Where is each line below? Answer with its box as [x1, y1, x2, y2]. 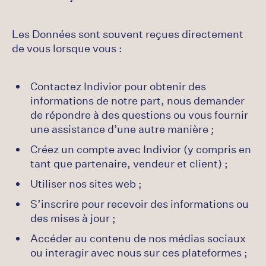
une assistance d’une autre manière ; [30, 122, 214, 136]
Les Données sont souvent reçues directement [12, 27, 243, 41]
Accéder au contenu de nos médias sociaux [30, 231, 246, 245]
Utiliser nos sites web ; [30, 176, 142, 191]
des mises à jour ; [30, 211, 116, 225]
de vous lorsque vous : [12, 41, 122, 55]
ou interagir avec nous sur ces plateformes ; [30, 245, 248, 259]
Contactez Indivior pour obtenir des [30, 79, 206, 93]
